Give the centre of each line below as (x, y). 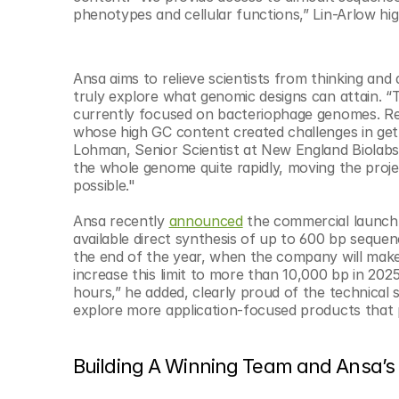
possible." (104, 185)
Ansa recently (121, 220)
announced (206, 220)
